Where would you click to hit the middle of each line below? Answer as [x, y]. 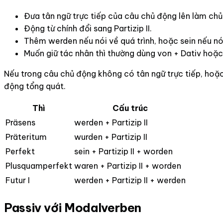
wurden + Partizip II [111, 137]
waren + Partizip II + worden [128, 166]
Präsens [20, 122]
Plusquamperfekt [39, 166]
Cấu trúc [130, 108]
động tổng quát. [35, 86]
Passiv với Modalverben [73, 207]
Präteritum [26, 137]
